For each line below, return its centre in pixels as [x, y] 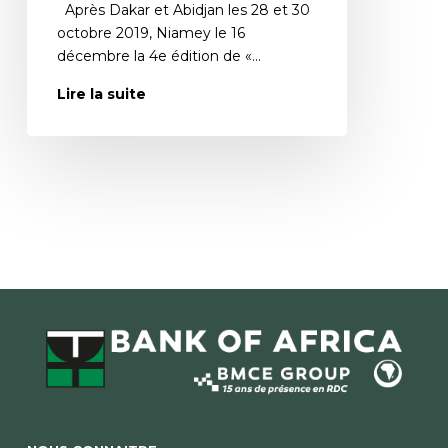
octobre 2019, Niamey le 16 [150, 33]
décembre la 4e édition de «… [158, 56]
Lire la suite [101, 94]
